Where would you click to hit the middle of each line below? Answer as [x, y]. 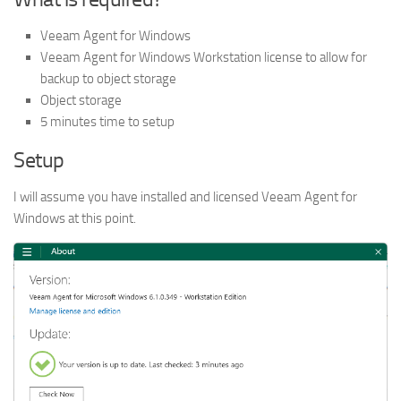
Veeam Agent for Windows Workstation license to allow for [204, 57]
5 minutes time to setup [107, 122]
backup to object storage [108, 79]
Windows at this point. [75, 218]
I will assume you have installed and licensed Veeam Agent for [185, 197]
